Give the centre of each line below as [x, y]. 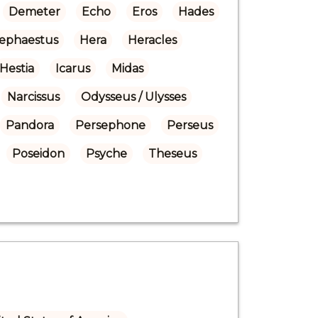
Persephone [110, 125]
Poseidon [38, 153]
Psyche [106, 153]
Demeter [34, 11]
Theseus [172, 153]
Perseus [190, 125]
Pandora [29, 125]
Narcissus [33, 97]
